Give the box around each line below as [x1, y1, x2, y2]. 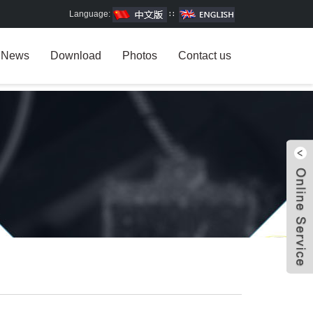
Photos [122, 50, 157, 61]
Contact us [178, 50, 231, 61]
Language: [69, 9, 112, 20]
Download [50, 50, 101, 61]
